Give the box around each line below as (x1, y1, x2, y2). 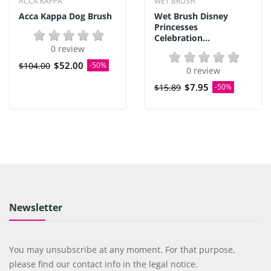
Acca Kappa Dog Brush (19, 10, 112, 22)
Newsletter (8, 201, 62, 214)
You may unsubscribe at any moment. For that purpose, (8, 244, 235, 255)
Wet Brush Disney (154, 10, 228, 22)
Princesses (154, 21, 198, 33)
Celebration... (154, 32, 210, 44)
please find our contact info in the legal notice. (8, 258, 198, 270)
